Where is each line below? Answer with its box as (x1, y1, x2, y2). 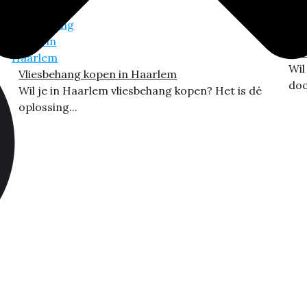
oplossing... (19, 100, 78, 114)
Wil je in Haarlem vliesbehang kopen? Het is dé (19, 84, 262, 97)
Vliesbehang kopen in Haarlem (19, 67, 177, 81)
